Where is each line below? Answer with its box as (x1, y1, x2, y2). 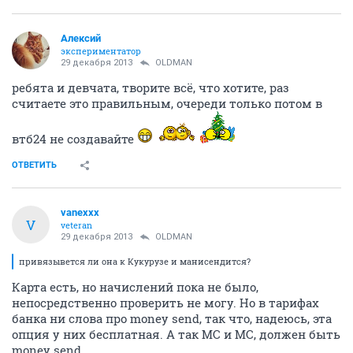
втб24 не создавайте (12, 131, 137, 147)
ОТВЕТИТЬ (12, 160, 57, 170)
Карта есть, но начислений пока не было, (12, 279, 258, 295)
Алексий (61, 32, 101, 44)
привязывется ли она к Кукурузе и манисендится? (19, 255, 251, 267)
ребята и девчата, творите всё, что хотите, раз (12, 80, 289, 95)
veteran (61, 219, 92, 231)
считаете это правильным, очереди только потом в (12, 95, 322, 111)
